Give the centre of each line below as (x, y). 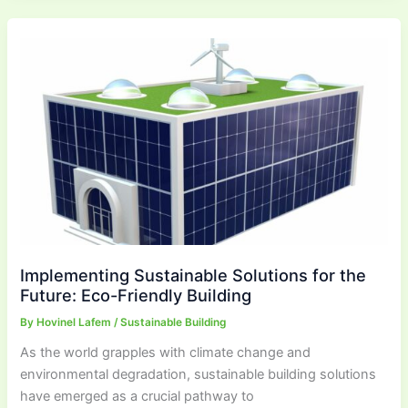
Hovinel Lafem (76, 322)
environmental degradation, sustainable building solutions (199, 374)
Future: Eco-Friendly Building (136, 295)
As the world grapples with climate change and (166, 352)
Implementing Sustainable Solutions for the (194, 275)
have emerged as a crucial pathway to (138, 396)
